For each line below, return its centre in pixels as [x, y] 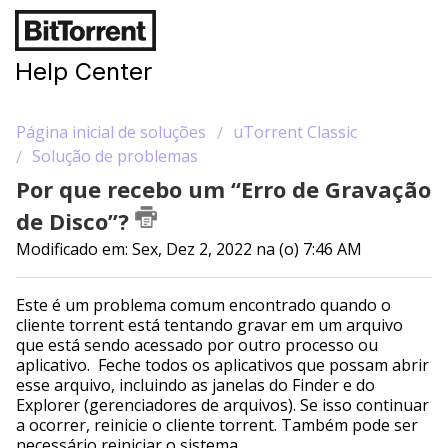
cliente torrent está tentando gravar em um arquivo [209, 324]
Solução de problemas [115, 156]
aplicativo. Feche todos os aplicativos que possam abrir [222, 364]
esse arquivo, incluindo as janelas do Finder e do [195, 384]
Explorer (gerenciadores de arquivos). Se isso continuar [222, 404]
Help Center [83, 71]
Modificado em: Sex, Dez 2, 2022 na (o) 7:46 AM [189, 249]
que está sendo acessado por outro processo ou [197, 344]
